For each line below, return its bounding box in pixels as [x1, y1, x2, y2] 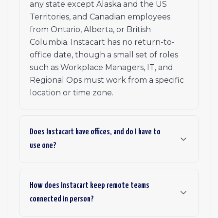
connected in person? [30, 195, 94, 203]
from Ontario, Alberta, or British [30, 25, 151, 34]
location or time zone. [30, 88, 113, 97]
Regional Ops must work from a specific [30, 75, 184, 85]
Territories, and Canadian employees [30, 12, 170, 21]
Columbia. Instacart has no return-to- [30, 37, 175, 47]
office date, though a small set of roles [30, 50, 178, 59]
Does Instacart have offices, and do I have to [30, 128, 161, 136]
